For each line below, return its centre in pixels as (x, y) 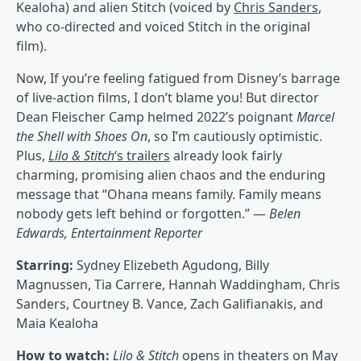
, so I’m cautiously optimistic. (235, 137)
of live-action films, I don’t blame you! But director (168, 98)
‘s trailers (142, 156)
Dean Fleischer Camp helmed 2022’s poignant (156, 117)
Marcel (315, 117)
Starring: (46, 266)
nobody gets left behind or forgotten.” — (143, 214)
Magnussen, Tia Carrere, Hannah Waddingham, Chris (178, 285)
